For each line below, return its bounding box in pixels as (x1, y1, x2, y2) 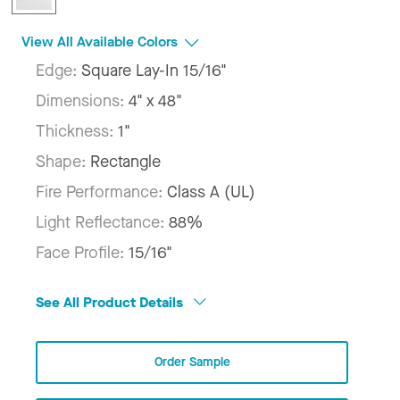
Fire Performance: (36, 180, 167, 203)
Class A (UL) (167, 180, 255, 203)
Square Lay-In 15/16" (81, 59, 227, 81)
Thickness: (36, 120, 118, 142)
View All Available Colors (21, 31, 181, 51)
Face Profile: (36, 241, 129, 263)
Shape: (36, 150, 90, 172)
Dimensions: (36, 89, 129, 112)
